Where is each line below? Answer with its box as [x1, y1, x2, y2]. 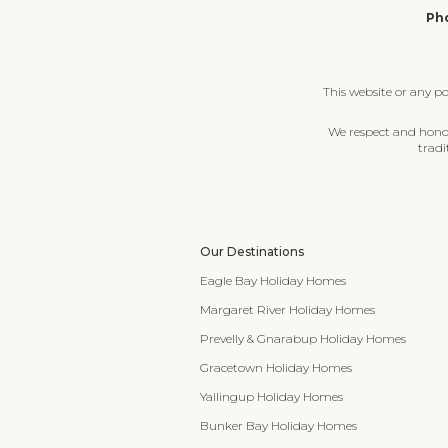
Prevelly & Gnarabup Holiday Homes [199, 331, 406, 346]
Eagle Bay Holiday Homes [199, 273, 346, 288]
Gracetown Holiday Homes [199, 360, 352, 375]
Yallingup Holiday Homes [199, 389, 343, 404]
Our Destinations [199, 244, 304, 259]
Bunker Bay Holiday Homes [199, 418, 357, 433]
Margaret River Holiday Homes [199, 302, 375, 317]
